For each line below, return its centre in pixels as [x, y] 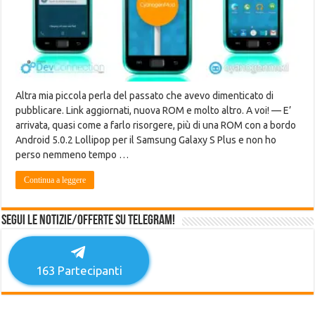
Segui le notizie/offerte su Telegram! [89, 221]
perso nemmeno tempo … [72, 155]
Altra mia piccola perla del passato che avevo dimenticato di [145, 96]
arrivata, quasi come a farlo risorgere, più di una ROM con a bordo [156, 126]
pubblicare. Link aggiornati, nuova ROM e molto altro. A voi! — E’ [154, 111]
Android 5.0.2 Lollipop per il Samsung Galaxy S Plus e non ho [146, 140]
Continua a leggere [55, 180]
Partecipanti [88, 271]
